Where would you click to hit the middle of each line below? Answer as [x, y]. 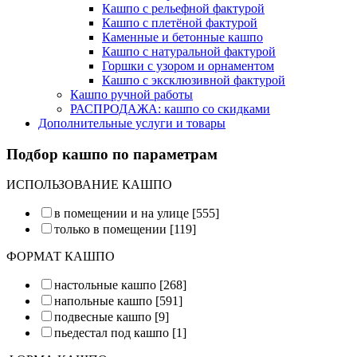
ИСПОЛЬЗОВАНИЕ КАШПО [89, 185]
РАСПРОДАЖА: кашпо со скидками [170, 109]
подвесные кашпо [103, 317]
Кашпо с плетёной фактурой [180, 23]
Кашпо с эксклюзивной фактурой [194, 80]
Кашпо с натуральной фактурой [189, 52]
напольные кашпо [103, 301]
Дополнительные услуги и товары [132, 124]
